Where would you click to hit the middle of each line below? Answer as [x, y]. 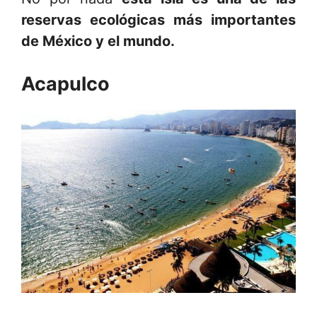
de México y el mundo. [98, 41]
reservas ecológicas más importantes [158, 19]
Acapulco [65, 83]
